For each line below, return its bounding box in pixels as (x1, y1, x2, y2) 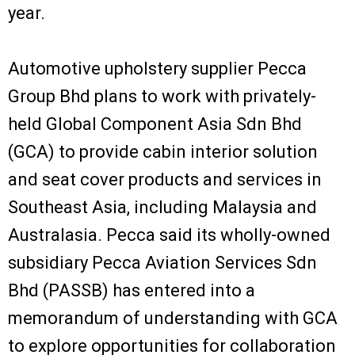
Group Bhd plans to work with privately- (8, 86, 316, 106)
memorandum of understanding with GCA (8, 307, 338, 328)
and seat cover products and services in (8, 169, 322, 189)
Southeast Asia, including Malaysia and (8, 197, 317, 217)
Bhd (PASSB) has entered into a (8, 280, 255, 300)
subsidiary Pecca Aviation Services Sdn (8, 252, 317, 273)
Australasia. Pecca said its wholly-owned (8, 224, 330, 245)
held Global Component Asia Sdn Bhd (8, 113, 302, 134)
